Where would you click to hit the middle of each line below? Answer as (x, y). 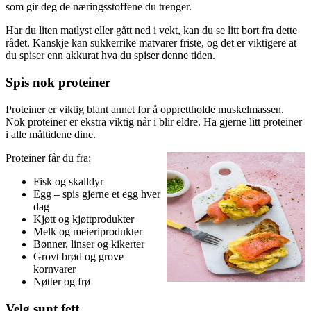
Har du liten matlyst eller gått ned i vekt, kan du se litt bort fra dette (151, 31)
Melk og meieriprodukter (88, 231)
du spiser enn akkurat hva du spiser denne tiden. (110, 56)
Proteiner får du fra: (48, 158)
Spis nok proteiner (58, 83)
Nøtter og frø (62, 281)
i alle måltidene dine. (51, 134)
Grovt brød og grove (78, 256)
